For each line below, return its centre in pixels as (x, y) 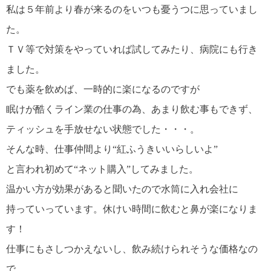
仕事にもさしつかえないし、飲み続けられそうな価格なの (132, 249)
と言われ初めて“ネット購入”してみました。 (102, 169)
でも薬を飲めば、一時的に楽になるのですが (103, 89)
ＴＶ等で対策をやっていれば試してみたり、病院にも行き (132, 49)
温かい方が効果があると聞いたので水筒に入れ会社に (122, 189)
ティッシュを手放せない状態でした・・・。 (103, 129)
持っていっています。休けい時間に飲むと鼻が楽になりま (132, 209)
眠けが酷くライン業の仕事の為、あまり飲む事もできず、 (132, 109)
